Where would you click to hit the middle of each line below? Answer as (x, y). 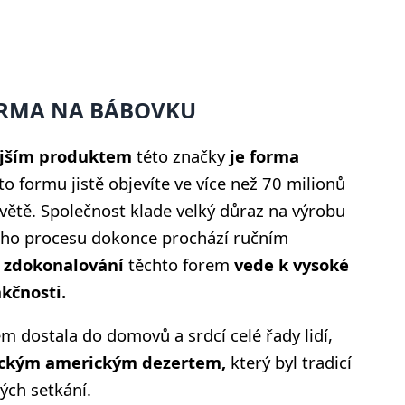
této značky (181, 155)
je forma (264, 155)
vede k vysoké (292, 264)
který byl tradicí (289, 363)
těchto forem (179, 264)
